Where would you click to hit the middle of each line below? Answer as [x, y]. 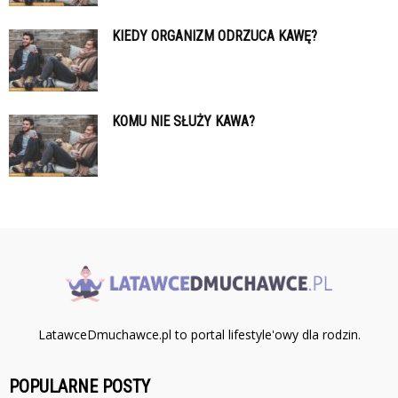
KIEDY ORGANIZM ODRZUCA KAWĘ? [215, 36]
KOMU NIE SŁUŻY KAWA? [183, 121]
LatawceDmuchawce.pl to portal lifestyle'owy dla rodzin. [199, 334]
